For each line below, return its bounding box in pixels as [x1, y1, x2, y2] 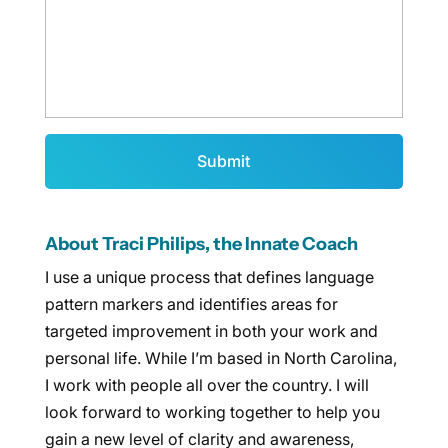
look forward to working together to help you [44, 402, 380, 422]
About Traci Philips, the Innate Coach [44, 233, 358, 255]
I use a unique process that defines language [44, 267, 374, 287]
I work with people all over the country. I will [44, 375, 369, 395]
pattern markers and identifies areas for [44, 294, 338, 314]
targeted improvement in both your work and [44, 321, 378, 341]
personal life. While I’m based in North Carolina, [44, 348, 397, 368]
